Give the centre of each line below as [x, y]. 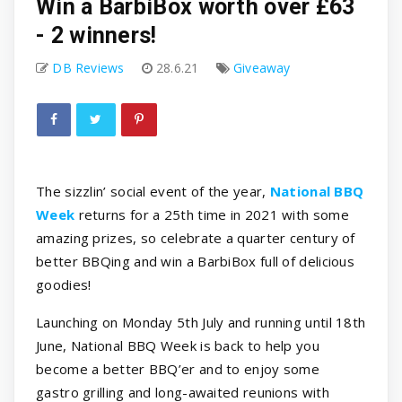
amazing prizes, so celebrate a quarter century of [196, 238]
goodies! [64, 285]
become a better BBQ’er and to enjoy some [178, 369]
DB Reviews [88, 68]
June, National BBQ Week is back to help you [178, 346]
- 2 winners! [96, 36]
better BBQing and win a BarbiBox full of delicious [196, 262]
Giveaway [262, 68]
